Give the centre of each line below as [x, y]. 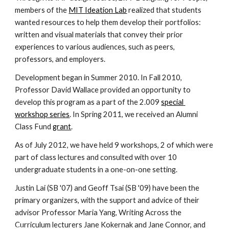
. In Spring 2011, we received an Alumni [134, 114]
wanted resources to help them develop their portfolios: [108, 22]
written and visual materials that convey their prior [99, 35]
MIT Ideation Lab [98, 10]
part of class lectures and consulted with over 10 [96, 157]
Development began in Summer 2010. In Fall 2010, [99, 77]
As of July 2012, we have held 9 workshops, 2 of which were [114, 145]
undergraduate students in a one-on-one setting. [96, 169]
